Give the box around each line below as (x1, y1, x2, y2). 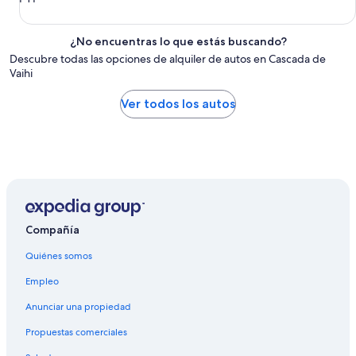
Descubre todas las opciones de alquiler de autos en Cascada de (10, 52, 326, 66)
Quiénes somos (25, 250, 92, 263)
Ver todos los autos (121, 96, 235, 111)
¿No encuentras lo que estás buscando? (69, 34, 287, 48)
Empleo (25, 275, 59, 288)
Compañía (25, 222, 79, 238)
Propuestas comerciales (25, 326, 127, 339)
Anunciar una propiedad (25, 300, 131, 314)
